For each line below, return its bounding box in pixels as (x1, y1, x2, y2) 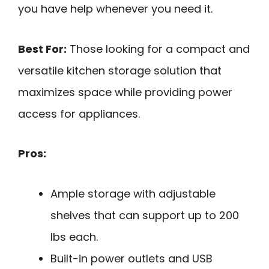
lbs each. (50, 229, 98, 244)
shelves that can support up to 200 (50, 207, 239, 223)
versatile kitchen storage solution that (18, 62, 222, 78)
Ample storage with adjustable (50, 186, 216, 201)
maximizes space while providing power (18, 84, 232, 100)
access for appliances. (18, 106, 140, 121)
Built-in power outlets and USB (50, 250, 213, 266)
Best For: (18, 41, 67, 56)
